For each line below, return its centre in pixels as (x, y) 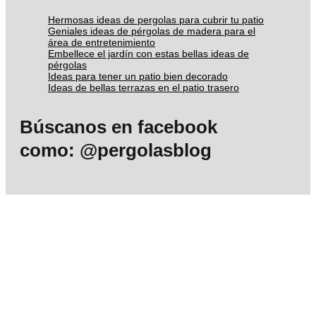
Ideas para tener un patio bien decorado (138, 77)
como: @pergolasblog (116, 151)
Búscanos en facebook (119, 127)
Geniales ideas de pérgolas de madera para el (152, 31)
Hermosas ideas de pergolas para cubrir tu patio (156, 20)
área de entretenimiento (102, 43)
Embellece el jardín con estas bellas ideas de (148, 54)
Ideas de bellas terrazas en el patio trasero (144, 88)
